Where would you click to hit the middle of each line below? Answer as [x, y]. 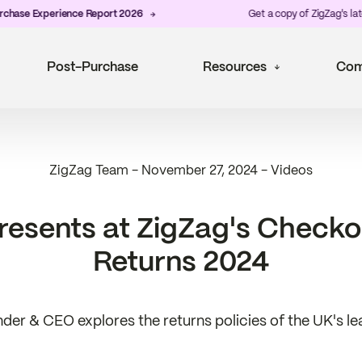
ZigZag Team [90, 170]
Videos [292, 170]
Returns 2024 [181, 261]
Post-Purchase [93, 67]
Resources [235, 67]
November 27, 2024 [200, 170]
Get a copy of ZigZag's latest [274, 14]
